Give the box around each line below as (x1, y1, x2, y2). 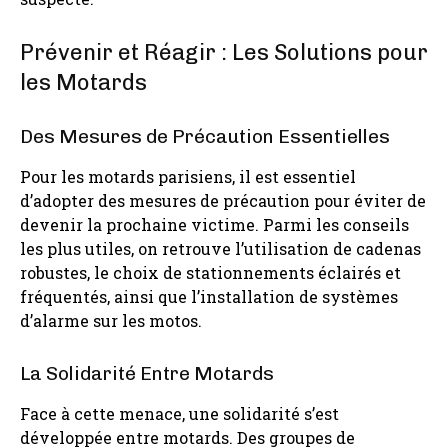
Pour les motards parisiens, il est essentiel (20, 165, 356, 187)
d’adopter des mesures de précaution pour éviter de (20, 189, 426, 211)
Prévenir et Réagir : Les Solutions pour (20, 38, 428, 66)
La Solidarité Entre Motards (20, 361, 274, 385)
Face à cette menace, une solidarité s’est (20, 402, 339, 424)
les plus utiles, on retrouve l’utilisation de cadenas (20, 237, 421, 259)
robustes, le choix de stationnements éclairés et (20, 261, 401, 283)
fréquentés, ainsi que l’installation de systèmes (20, 285, 398, 307)
